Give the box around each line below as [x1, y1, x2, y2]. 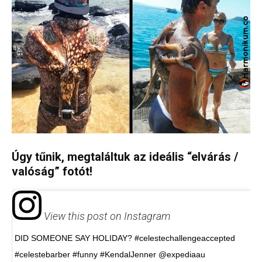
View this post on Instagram [42, 209, 170, 222]
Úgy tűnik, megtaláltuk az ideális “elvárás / [12, 149, 238, 164]
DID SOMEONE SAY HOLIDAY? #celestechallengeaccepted [15, 233, 235, 243]
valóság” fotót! [12, 164, 92, 178]
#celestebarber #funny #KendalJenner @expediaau [15, 249, 205, 259]
